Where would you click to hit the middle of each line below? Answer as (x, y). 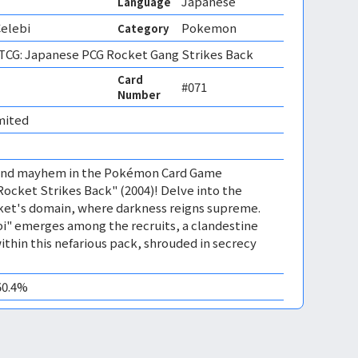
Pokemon (209, 28)
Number (139, 95)
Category (143, 28)
